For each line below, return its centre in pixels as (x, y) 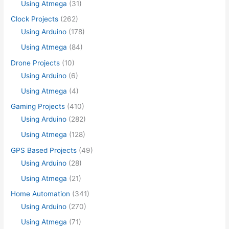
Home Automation (41, 194)
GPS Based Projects (44, 150)
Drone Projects (36, 63)
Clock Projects (35, 19)
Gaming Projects (38, 107)
